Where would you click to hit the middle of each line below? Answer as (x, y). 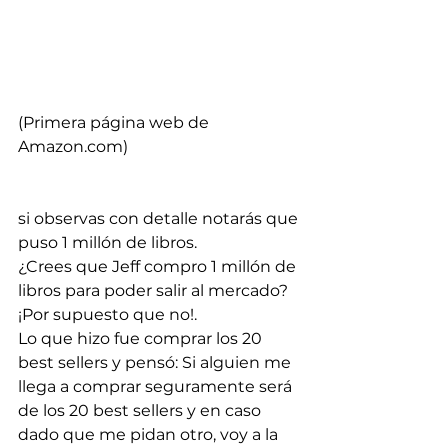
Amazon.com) (73, 146)
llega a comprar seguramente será (157, 386)
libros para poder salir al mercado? (155, 290)
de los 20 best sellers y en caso (141, 410)
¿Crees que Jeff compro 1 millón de (159, 266)
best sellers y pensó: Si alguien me (156, 362)
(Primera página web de (115, 122)
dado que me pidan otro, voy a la (150, 434)
